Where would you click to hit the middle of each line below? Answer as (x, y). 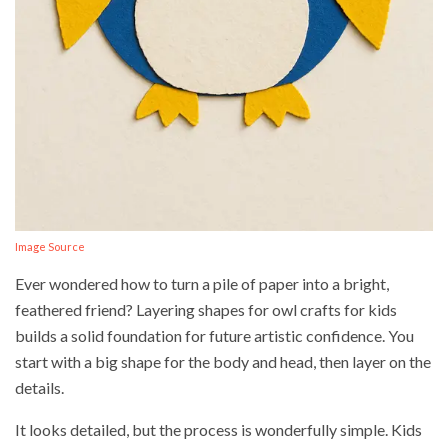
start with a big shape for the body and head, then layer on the (223, 361)
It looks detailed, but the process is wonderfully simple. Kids (218, 429)
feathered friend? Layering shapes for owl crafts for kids (206, 309)
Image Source (50, 246)
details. (39, 387)
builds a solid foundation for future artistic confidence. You (214, 335)
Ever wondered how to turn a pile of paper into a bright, (202, 283)
